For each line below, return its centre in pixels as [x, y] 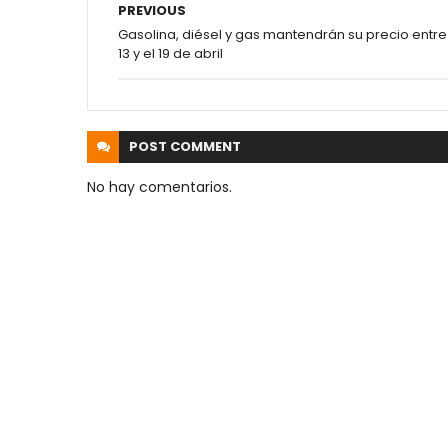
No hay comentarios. [159, 187]
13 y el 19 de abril [170, 53]
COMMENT [205, 146]
